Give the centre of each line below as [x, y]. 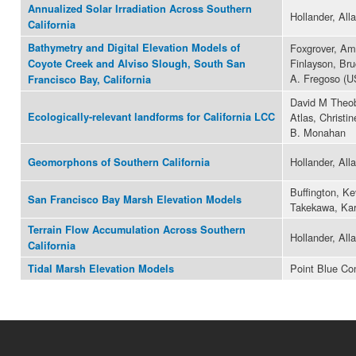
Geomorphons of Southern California [119, 163]
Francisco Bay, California [89, 80]
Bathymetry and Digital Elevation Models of [134, 48]
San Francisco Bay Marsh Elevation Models [135, 200]
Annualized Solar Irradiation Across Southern [140, 9]
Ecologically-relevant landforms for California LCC [151, 117]
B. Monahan [318, 133]
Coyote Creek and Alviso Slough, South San [137, 64]
